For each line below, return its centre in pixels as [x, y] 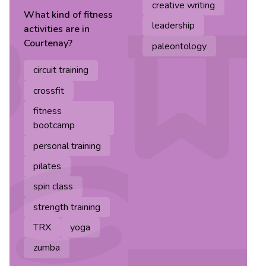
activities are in [57, 29]
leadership [173, 26]
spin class [53, 187]
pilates [47, 166]
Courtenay [46, 44]
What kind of [54, 15]
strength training [67, 207]
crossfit [49, 91]
